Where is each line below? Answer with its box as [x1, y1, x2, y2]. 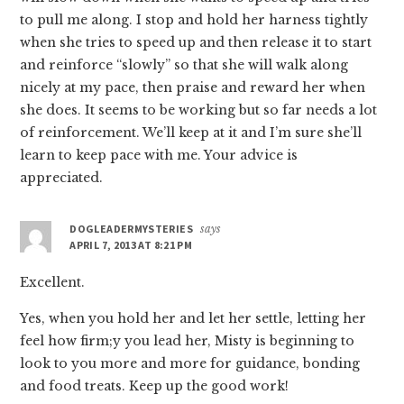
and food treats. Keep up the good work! [20, 377, 289, 394]
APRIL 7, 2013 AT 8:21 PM [69, 237, 193, 252]
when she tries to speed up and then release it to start [20, 33, 372, 50]
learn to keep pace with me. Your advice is [20, 146, 298, 163]
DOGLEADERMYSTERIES [69, 221, 193, 235]
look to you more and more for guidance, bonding [20, 354, 361, 372]
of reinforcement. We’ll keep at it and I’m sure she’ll [20, 124, 363, 141]
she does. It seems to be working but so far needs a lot [20, 101, 378, 118]
